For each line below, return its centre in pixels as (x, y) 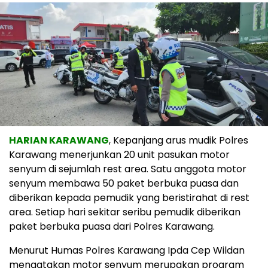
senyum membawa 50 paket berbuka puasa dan (124, 184)
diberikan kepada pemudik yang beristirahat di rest (129, 198)
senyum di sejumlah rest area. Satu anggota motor (128, 169)
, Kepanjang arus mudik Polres (179, 141)
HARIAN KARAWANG (59, 141)
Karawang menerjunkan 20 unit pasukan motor (119, 155)
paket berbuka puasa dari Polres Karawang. (112, 227)
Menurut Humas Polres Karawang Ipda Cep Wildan (127, 251)
